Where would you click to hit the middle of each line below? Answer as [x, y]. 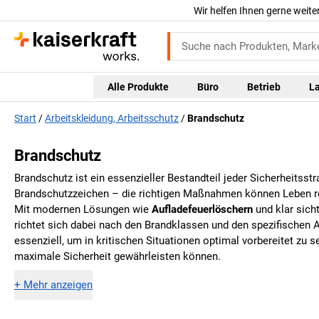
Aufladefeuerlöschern [202, 210]
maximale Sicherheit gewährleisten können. [117, 257]
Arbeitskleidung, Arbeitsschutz [112, 119]
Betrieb [263, 87]
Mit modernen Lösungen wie [83, 210]
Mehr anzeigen [58, 284]
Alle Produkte [138, 87]
